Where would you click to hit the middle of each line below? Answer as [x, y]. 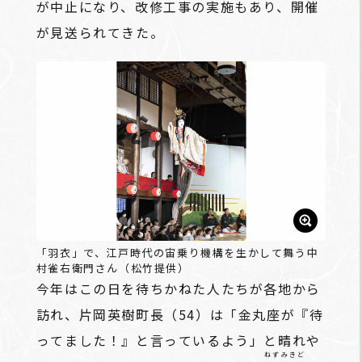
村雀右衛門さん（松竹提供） [113, 267]
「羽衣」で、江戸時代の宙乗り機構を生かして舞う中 [177, 252]
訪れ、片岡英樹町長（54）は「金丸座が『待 [180, 314]
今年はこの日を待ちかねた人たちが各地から [178, 288]
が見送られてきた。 [100, 32]
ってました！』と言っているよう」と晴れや [178, 340]
